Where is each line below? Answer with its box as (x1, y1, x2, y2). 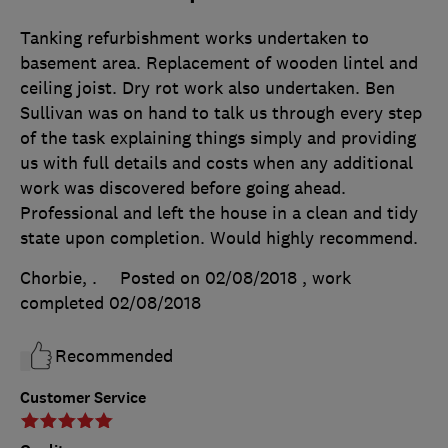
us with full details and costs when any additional (20, 152, 413, 175)
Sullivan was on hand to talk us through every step (20, 102, 422, 125)
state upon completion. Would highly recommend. (20, 227, 418, 250)
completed (20, 292, 109, 315)
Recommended (55, 345, 173, 368)
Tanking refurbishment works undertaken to (20, 27, 369, 50)
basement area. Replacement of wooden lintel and (20, 52, 418, 75)
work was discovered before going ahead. (20, 177, 346, 200)
